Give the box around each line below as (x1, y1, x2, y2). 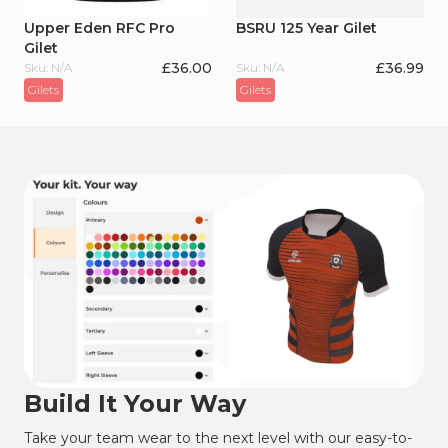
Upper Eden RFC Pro (24, 19, 175, 37)
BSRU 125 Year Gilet (236, 19, 377, 37)
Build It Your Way (24, 388, 246, 418)
